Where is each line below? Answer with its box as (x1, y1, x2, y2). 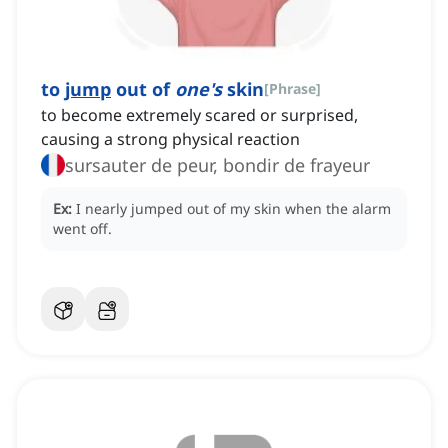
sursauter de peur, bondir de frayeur (65, 153, 370, 178)
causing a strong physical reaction (41, 128, 300, 151)
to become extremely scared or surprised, (41, 104, 358, 127)
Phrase (269, 79, 316, 99)
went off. (53, 219, 112, 239)
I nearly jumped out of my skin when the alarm (76, 199, 391, 219)
